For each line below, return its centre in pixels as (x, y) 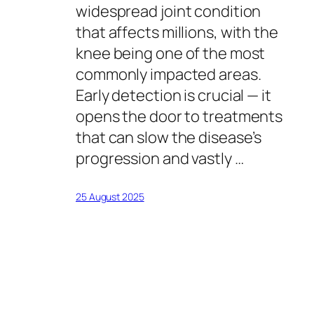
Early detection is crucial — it (173, 96)
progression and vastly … (160, 159)
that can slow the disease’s (169, 138)
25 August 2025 (110, 197)
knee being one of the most (171, 54)
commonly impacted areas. (169, 75)
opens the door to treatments (179, 117)
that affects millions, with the (177, 33)
